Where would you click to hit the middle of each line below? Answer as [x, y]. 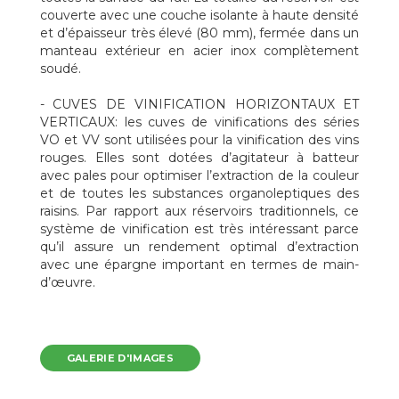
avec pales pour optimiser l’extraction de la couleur [199, 175]
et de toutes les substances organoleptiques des [199, 193]
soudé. [60, 69]
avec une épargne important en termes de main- [199, 265]
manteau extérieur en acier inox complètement [199, 51]
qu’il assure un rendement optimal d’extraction [199, 247]
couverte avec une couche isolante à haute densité [199, 15]
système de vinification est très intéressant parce [199, 229]
